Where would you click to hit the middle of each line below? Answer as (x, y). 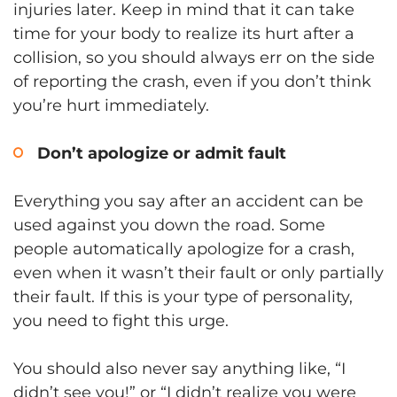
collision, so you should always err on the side (194, 57)
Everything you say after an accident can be (188, 201)
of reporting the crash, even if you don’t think (192, 81)
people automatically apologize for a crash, (184, 249)
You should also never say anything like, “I (179, 368)
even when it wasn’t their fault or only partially (198, 272)
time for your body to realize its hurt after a (184, 33)
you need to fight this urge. (121, 320)
